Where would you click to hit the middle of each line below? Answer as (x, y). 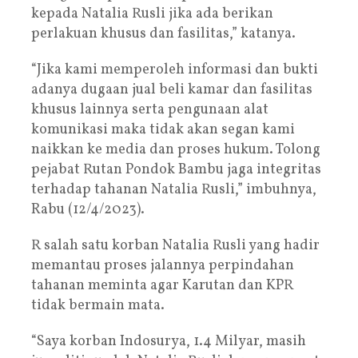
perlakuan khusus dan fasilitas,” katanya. (163, 34)
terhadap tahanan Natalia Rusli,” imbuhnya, (174, 189)
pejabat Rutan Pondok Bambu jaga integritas (176, 169)
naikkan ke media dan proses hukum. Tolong (176, 149)
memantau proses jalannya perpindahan (163, 265)
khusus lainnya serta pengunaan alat (150, 109)
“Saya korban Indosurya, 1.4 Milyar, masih (169, 341)
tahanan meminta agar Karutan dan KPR (162, 285)
